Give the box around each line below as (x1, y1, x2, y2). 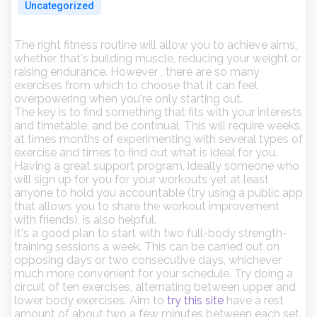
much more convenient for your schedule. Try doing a (14, 267, 293, 280)
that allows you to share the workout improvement (14, 200, 279, 213)
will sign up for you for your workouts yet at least (14, 173, 269, 186)
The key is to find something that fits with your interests (14, 105, 302, 119)
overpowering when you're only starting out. (14, 92, 243, 105)
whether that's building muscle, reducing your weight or (14, 52, 301, 65)
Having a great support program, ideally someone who (14, 159, 299, 173)
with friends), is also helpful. (14, 213, 156, 226)
